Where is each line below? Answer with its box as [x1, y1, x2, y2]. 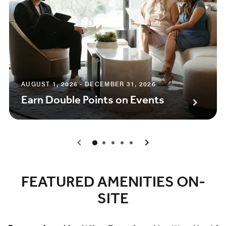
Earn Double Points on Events [21, 91, 164, 109]
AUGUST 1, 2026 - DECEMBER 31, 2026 [21, 80, 156, 88]
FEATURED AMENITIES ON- [21, 170, 205, 194]
